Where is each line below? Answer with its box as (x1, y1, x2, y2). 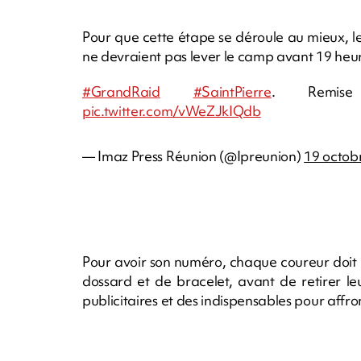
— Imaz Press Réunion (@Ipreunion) (82, 146, 305, 165)
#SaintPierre (193, 81, 272, 101)
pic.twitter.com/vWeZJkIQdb (82, 101, 261, 120)
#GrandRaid (82, 81, 160, 101)
